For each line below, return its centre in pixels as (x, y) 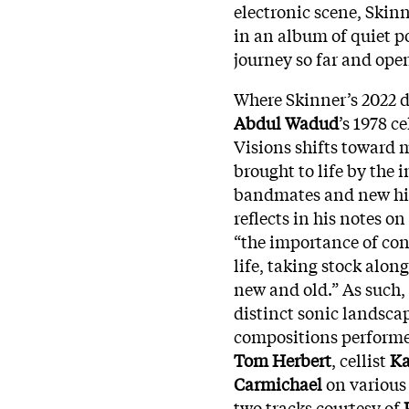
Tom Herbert (283, 359)
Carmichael (278, 383)
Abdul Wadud (286, 122)
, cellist (359, 359)
